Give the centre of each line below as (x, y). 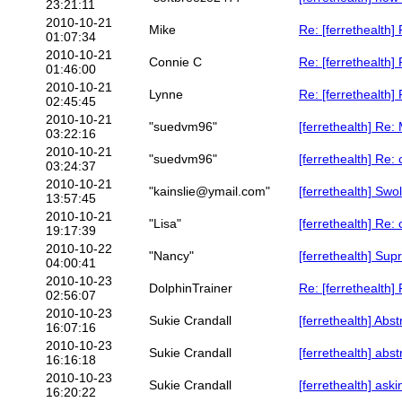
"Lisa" (165, 224)
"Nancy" (171, 256)
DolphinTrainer (191, 288)
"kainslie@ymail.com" (210, 192)
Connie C (175, 62)
